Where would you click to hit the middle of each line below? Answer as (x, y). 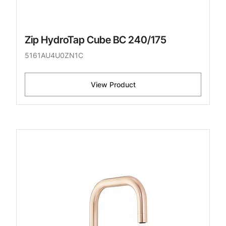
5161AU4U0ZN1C (54, 55)
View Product (113, 85)
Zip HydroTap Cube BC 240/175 (96, 40)
